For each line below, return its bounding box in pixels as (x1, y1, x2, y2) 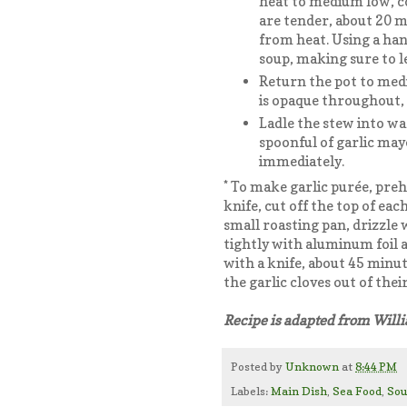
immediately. (258, 152, 344, 170)
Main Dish (271, 383, 327, 398)
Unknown (285, 359, 339, 373)
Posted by (231, 359, 285, 373)
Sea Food (333, 383, 382, 398)
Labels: (231, 383, 271, 398)
